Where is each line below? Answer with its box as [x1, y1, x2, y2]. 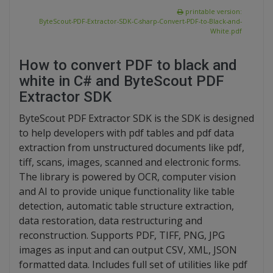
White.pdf [210, 27, 242, 36]
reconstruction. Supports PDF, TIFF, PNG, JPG [19, 229, 225, 243]
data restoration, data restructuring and [19, 214, 202, 228]
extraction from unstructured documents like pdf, [19, 141, 244, 155]
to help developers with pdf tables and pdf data [19, 126, 234, 140]
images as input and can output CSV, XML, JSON [19, 243, 237, 257]
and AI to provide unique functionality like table [19, 185, 235, 199]
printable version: [183, 7, 242, 16]
